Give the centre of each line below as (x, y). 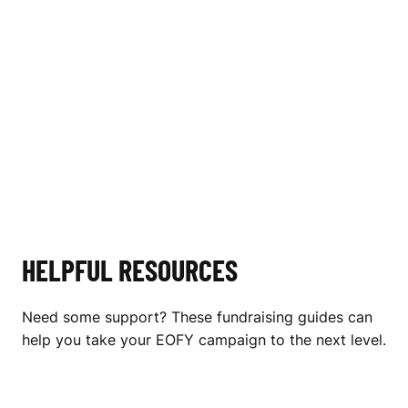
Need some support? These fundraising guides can (197, 317)
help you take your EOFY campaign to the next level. (204, 340)
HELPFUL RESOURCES (130, 270)
